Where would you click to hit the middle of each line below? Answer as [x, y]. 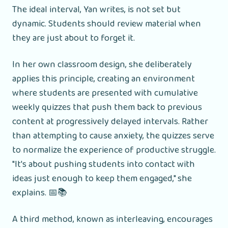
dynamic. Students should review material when [107, 24]
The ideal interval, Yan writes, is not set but [96, 9]
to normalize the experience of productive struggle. [114, 150]
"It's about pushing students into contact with [104, 164]
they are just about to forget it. [74, 38]
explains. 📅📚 [40, 193]
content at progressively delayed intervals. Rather [110, 121]
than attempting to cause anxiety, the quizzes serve [113, 136]
